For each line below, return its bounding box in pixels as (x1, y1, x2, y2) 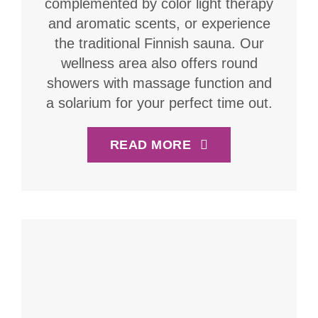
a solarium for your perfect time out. (45, 94, 273, 111)
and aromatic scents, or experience (48, 15, 270, 31)
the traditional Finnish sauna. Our (54, 35, 264, 51)
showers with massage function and (46, 75, 272, 91)
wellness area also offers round (60, 55, 258, 71)
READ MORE (109, 137, 192, 152)
